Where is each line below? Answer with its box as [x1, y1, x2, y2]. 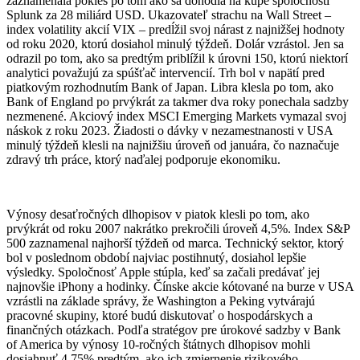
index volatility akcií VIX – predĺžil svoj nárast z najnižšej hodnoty [6, 22, 345, 37]
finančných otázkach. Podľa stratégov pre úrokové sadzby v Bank [6, 323, 341, 337]
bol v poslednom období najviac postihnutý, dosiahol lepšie [6, 251, 306, 265]
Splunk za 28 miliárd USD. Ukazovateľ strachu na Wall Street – [6, 8, 331, 22]
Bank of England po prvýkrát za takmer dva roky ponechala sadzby [6, 95, 349, 109]
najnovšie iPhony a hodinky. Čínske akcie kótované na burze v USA [6, 280, 354, 294]
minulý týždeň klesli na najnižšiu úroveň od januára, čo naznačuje [6, 138, 339, 153]
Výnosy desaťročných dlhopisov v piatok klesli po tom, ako [6, 207, 309, 222]
